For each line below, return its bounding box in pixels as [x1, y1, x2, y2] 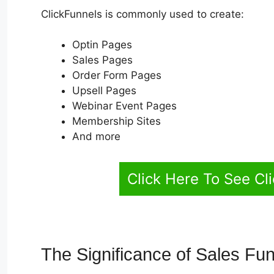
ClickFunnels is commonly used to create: [41, 7, 244, 20]
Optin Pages [72, 39, 132, 51]
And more [72, 130, 120, 143]
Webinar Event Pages [72, 100, 177, 113]
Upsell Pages [72, 84, 136, 97]
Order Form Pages [72, 69, 161, 82]
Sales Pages [72, 54, 133, 67]
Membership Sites [72, 115, 161, 128]
